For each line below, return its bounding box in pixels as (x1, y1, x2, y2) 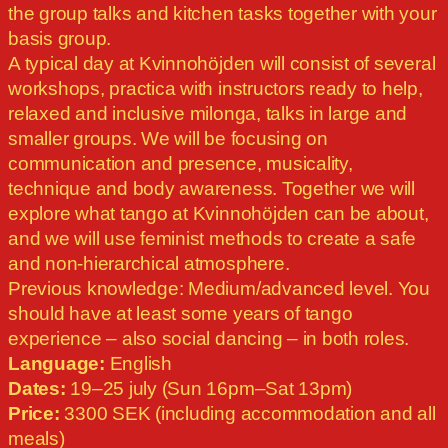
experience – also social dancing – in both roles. (8, 328, 410, 350)
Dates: (8, 378, 66, 400)
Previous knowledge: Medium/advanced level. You (8, 278, 430, 300)
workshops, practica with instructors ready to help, (8, 78, 423, 100)
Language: (8, 353, 105, 375)
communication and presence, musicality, (8, 153, 353, 175)
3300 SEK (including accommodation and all (64, 403, 436, 425)
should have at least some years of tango (8, 303, 353, 325)
